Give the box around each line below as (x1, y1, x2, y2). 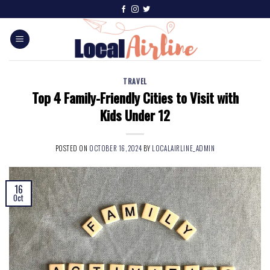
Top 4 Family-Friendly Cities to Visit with (31, 87, 239, 107)
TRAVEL (123, 77, 147, 86)
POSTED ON (55, 143, 90, 153)
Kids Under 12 (100, 104, 170, 125)
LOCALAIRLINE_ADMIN (152, 143, 215, 153)
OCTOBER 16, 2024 (89, 143, 142, 153)
